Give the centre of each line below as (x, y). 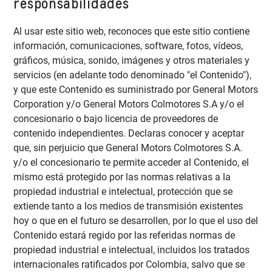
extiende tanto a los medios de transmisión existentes (128, 206)
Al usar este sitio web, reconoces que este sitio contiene (132, 32)
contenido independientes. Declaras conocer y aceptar (129, 134)
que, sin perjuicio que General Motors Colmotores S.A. (128, 148)
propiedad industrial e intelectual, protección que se (123, 192)
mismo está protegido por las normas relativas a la (122, 177)
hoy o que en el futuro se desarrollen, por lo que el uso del (136, 221)
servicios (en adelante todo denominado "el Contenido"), (133, 75)
